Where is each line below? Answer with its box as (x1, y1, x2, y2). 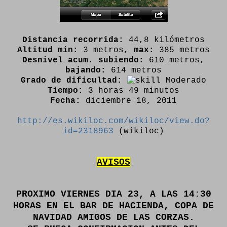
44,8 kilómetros (124, 35, 205, 45)
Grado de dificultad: (21, 76, 122, 85)
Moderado (161, 76, 206, 85)
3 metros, (78, 46, 134, 55)
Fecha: (50, 96, 81, 105)
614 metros (106, 66, 162, 75)
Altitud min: (17, 46, 78, 55)
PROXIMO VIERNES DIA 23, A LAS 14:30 (16, 189, 211, 199)
